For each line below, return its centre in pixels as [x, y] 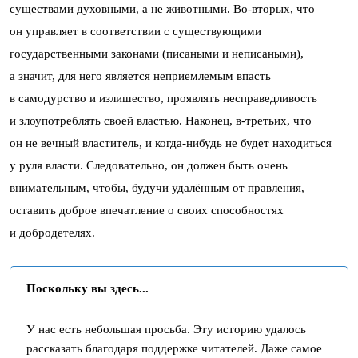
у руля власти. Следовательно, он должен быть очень [149, 165]
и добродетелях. [52, 232]
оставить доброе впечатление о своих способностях [147, 210]
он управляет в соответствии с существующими [135, 31]
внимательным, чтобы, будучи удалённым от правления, [157, 187]
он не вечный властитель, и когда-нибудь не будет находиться [171, 143]
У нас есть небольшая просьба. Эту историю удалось [166, 329]
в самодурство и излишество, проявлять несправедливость [163, 98]
